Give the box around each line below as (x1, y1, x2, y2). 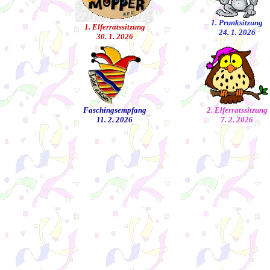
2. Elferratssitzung (206, 105, 268, 115)
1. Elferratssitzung (84, 22, 145, 31)
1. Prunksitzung (211, 18, 263, 27)
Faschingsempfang (83, 105, 146, 115)
